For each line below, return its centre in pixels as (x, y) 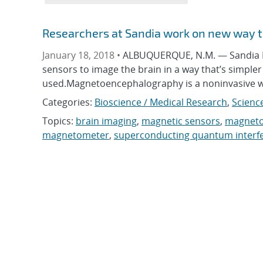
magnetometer (76, 135)
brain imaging (106, 121)
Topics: (59, 121)
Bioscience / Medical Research (161, 102)
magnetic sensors (181, 121)
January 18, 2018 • (82, 55)
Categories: (68, 102)
